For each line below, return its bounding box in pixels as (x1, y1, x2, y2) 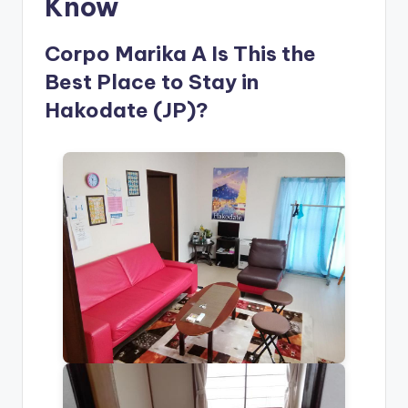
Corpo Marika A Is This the (45, 41, 316, 67)
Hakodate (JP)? (45, 97, 209, 124)
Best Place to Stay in (45, 69, 259, 96)
